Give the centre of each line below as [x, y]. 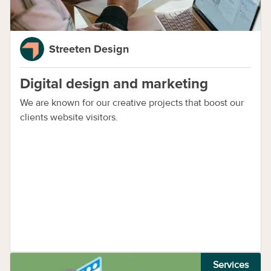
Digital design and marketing [114, 84]
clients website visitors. [71, 117]
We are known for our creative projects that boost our [132, 103]
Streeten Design [89, 49]
